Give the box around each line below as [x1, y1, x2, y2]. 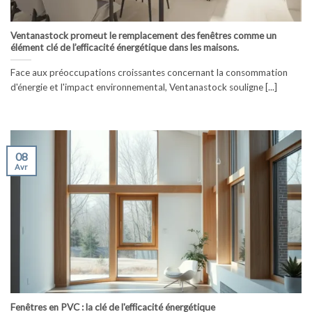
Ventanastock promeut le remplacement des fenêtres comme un [10, 30, 276, 42]
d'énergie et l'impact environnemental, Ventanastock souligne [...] [10, 81, 277, 93]
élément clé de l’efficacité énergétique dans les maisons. [10, 42, 239, 54]
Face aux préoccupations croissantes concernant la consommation [10, 67, 288, 79]
